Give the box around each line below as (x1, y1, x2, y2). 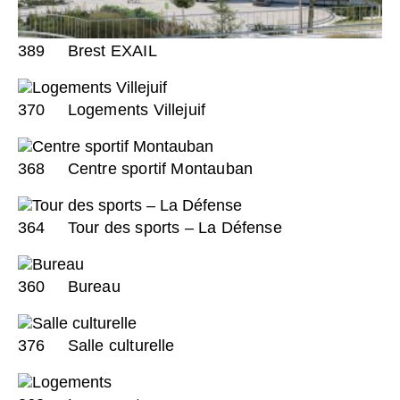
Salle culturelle (62, 336, 175, 354)
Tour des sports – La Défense (62, 218, 282, 237)
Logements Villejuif (62, 100, 206, 119)
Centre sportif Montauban (62, 159, 254, 178)
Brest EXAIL (62, 41, 157, 60)
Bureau (62, 277, 121, 296)
